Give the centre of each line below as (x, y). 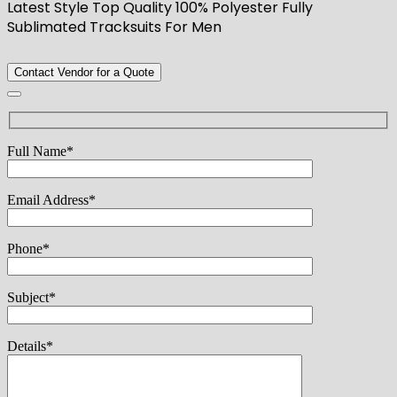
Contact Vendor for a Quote (84, 72)
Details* (30, 346)
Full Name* (40, 151)
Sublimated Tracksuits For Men (114, 27)
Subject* (31, 297)
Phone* (28, 248)
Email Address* (51, 199)
